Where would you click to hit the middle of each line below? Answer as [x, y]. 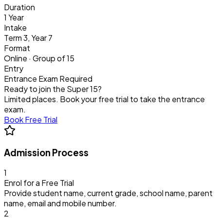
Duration [19, 7]
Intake [15, 27]
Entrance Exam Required [48, 78]
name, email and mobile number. [60, 203]
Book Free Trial [31, 119]
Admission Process [46, 153]
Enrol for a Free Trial [39, 183]
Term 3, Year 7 [28, 37]
